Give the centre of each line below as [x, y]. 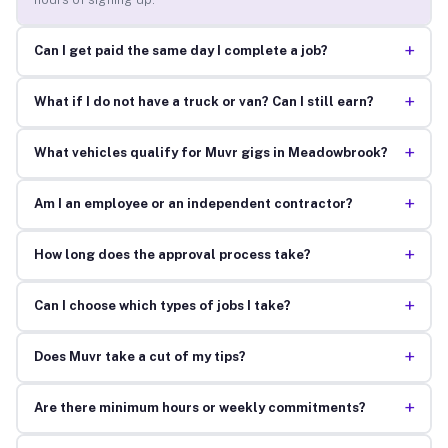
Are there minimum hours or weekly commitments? [199, 408]
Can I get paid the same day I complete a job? [180, 51]
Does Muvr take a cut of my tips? [139, 357]
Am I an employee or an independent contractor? [193, 204]
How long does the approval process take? [172, 255]
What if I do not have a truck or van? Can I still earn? [203, 102]
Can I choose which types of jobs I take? [162, 306]
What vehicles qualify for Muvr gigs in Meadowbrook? [210, 153]
